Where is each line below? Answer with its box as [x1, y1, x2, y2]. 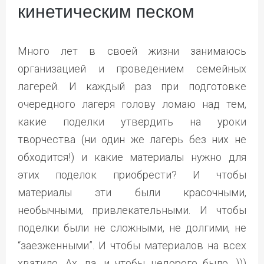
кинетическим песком [18, 1, 194, 21]
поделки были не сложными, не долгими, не [18, 221, 246, 234]
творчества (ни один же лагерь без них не [18, 133, 246, 146]
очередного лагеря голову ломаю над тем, [18, 97, 246, 110]
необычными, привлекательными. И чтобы [18, 203, 246, 216]
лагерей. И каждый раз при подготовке [18, 80, 246, 93]
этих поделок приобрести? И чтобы [18, 168, 246, 181]
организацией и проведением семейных [18, 62, 246, 75]
